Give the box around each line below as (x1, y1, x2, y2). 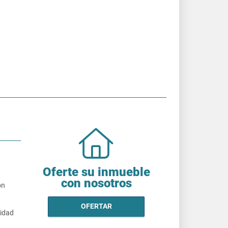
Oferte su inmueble (42, 164, 150, 179)
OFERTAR (80, 202, 112, 211)
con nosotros (61, 176, 132, 190)
